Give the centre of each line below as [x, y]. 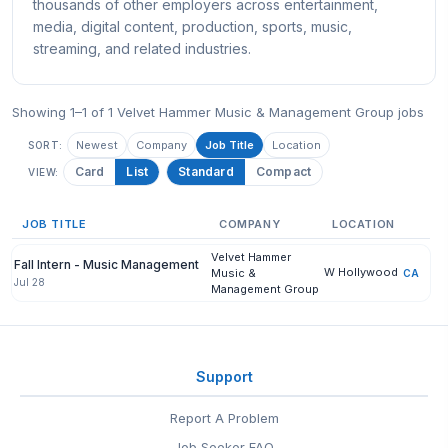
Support [224, 376]
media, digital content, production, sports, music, [192, 26]
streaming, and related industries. [142, 48]
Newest [96, 145]
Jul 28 [29, 282]
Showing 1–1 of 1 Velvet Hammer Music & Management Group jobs [218, 112]
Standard [206, 171]
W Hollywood [361, 272]
